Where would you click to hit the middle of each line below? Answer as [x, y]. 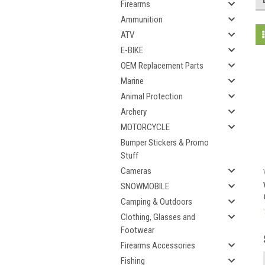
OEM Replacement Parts [162, 66]
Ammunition [142, 20]
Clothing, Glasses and [158, 217]
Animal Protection [152, 96]
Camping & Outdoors [156, 202]
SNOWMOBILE [145, 186]
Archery [134, 112]
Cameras [136, 171]
